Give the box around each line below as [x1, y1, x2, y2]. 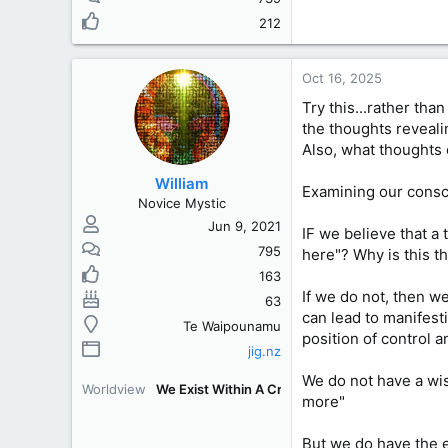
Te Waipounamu [183, 317, 281, 334]
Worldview [82, 380, 146, 397]
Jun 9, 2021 [208, 217, 281, 234]
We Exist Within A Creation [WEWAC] [156, 380, 386, 397]
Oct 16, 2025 [302, 70, 382, 86]
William [155, 173, 208, 193]
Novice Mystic [137, 194, 226, 211]
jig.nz [248, 342, 281, 359]
